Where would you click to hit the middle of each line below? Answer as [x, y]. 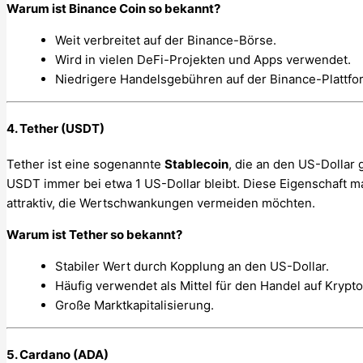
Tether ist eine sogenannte [85, 164]
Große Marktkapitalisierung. [135, 305]
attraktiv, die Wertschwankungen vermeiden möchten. [161, 203]
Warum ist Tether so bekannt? [94, 235]
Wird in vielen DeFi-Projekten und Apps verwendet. [203, 60]
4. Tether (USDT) [56, 129]
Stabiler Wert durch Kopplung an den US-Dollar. [192, 267]
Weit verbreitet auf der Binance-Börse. [166, 41]
